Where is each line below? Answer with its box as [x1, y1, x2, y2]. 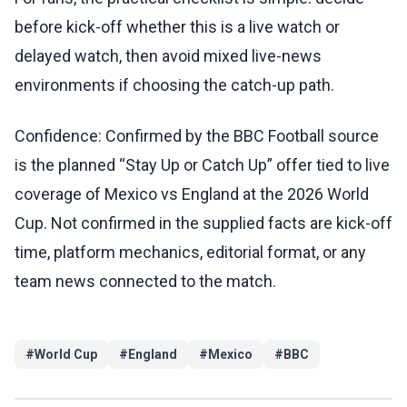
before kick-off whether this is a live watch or [15, 17, 340, 37]
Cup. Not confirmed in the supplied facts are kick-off [15, 213, 392, 233]
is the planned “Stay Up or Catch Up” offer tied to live [15, 155, 390, 175]
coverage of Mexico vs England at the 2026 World [15, 184, 369, 204]
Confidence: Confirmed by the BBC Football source [15, 126, 379, 146]
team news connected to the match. [15, 272, 276, 292]
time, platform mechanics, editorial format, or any [15, 243, 366, 263]
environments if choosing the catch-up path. [15, 75, 334, 95]
